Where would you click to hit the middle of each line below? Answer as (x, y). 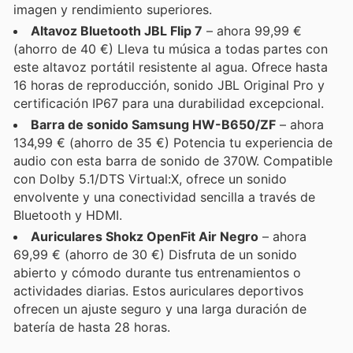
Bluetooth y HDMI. (68, 215)
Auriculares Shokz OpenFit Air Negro (145, 236)
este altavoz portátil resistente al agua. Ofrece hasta (171, 67)
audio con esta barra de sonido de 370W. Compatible (173, 160)
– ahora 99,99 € (252, 30)
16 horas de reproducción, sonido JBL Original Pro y (169, 85)
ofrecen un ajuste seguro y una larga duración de (160, 308)
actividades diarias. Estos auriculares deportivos (158, 290)
